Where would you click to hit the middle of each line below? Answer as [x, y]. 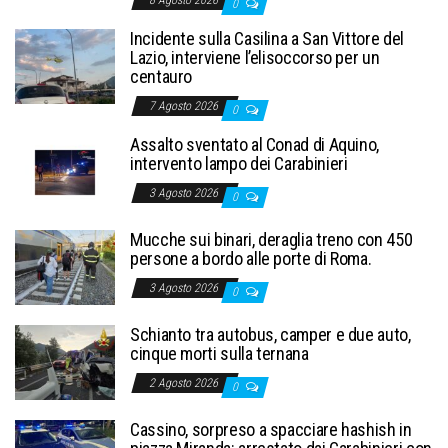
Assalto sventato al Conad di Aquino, [255, 144]
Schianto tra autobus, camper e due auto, [270, 334]
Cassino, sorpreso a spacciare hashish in [271, 429]
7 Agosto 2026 [185, 105]
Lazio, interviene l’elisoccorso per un [255, 57]
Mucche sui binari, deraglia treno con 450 [271, 239]
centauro [161, 76]
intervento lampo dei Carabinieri [239, 163]
